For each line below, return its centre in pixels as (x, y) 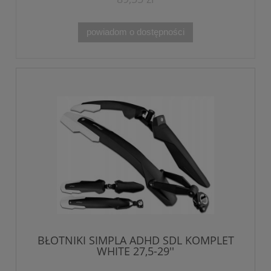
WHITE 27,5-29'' (135, 251)
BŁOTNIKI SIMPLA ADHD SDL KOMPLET (135, 240)
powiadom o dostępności (135, 32)
